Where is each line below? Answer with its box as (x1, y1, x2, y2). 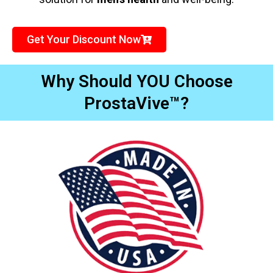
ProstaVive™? (84, 93, 189, 113)
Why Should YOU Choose (40, 71, 233, 91)
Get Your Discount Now (27, 33, 141, 46)
